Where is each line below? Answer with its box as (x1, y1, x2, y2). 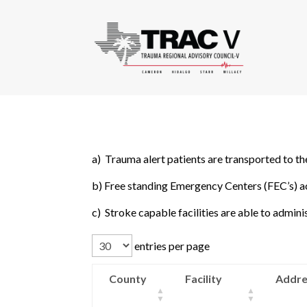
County (109, 272, 147, 286)
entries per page (132, 239, 210, 253)
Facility (185, 272, 223, 286)
